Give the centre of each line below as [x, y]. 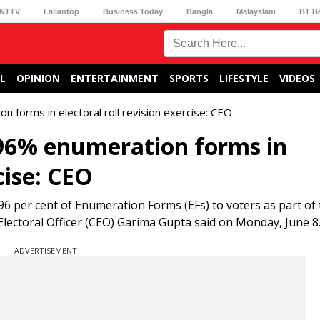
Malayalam [256, 11]
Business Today [132, 11]
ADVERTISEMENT [46, 250]
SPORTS [189, 78]
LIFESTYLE [244, 78]
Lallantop [61, 11]
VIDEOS [297, 78]
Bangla [200, 11]
